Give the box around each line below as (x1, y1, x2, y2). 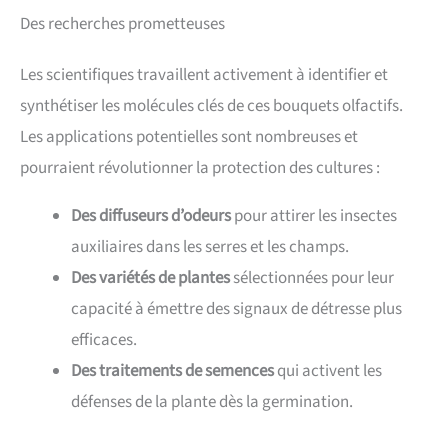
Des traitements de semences (71, 358, 274, 383)
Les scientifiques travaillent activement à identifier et (20, 62, 388, 87)
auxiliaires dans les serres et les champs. (71, 234, 349, 259)
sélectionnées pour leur (230, 265, 394, 290)
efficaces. (71, 327, 137, 352)
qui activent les (274, 358, 382, 383)
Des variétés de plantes (71, 265, 230, 290)
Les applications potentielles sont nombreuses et (20, 124, 358, 149)
